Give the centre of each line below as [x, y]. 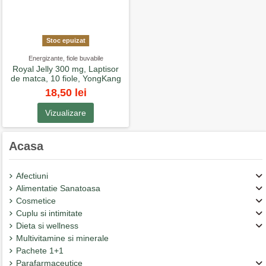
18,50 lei [66, 92]
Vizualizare [66, 113]
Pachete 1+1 [39, 250]
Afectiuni [32, 175]
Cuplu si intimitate [49, 213]
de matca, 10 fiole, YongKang [66, 79]
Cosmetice [36, 200]
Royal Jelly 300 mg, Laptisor [66, 69]
